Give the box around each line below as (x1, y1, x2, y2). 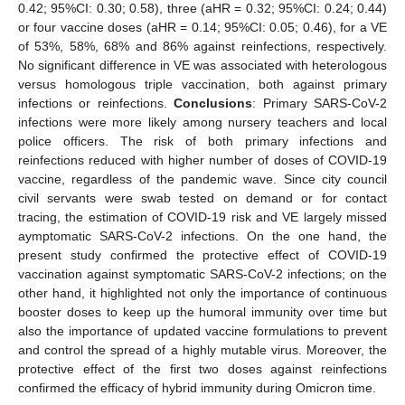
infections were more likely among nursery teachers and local (18, 114, 387, 129)
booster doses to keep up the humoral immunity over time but (18, 304, 387, 319)
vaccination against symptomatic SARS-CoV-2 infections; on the (18, 266, 387, 281)
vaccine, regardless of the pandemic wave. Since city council (18, 171, 387, 186)
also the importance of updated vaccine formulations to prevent (18, 323, 387, 338)
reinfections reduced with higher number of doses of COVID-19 (18, 152, 387, 167)
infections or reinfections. (18, 95, 174, 110)
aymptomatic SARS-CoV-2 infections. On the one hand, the (18, 228, 387, 243)
